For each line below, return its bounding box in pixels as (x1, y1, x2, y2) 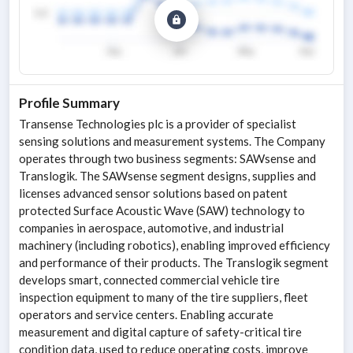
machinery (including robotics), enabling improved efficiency (19, 238, 330, 253)
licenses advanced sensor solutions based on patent (19, 186, 288, 201)
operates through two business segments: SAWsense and (19, 151, 316, 166)
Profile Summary (19, 95, 120, 112)
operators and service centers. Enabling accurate (19, 307, 273, 322)
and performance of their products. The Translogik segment (19, 255, 329, 270)
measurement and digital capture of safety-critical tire (19, 325, 302, 340)
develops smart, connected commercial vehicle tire (19, 273, 280, 288)
